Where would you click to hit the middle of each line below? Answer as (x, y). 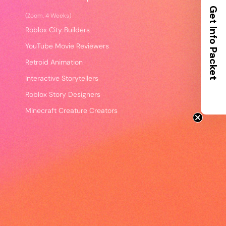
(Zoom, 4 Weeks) (48, 16)
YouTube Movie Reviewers (67, 46)
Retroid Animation (54, 62)
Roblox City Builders (58, 30)
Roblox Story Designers (63, 94)
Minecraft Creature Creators (71, 110)
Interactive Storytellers (62, 78)
